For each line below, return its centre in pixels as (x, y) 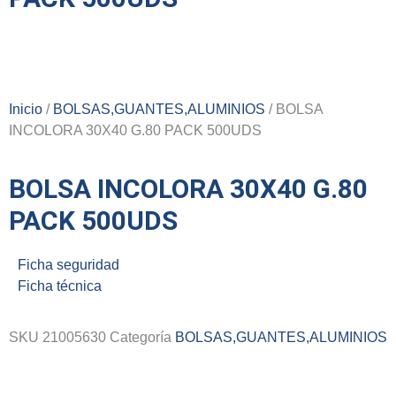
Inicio (26, 109)
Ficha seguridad (69, 265)
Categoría (141, 338)
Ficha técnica (60, 286)
